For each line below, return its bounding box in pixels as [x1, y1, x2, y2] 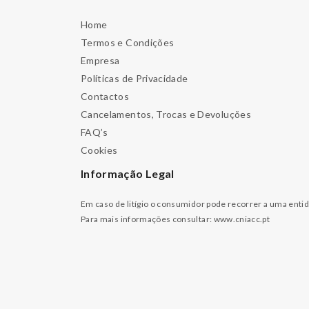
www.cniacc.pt [213, 213, 270, 224]
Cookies [81, 143, 118, 156]
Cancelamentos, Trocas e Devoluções [81, 108, 251, 120]
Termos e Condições [81, 36, 175, 48]
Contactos [81, 90, 130, 102]
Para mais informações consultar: [81, 213, 214, 224]
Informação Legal [81, 166, 175, 180]
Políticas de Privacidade [81, 72, 188, 84]
